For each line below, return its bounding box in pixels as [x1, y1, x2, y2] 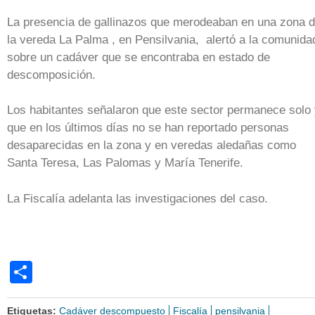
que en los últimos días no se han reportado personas [7, 121, 289, 135]
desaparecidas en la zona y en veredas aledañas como [7, 139, 296, 153]
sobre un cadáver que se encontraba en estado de [7, 50, 270, 64]
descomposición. [7, 67, 99, 82]
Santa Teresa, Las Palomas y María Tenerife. [7, 156, 247, 170]
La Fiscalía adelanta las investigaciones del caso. [7, 191, 271, 205]
